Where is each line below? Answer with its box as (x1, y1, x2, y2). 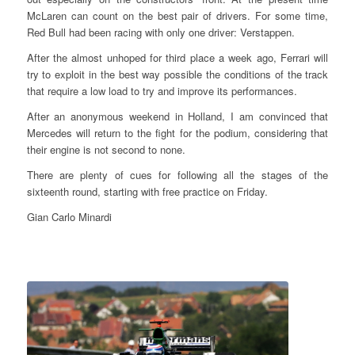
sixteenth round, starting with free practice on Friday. (26, 184, 268, 200)
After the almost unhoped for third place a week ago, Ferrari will (26, 50, 329, 66)
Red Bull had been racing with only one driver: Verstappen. (26, 25, 295, 40)
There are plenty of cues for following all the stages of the (26, 167, 329, 183)
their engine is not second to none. (26, 142, 185, 158)
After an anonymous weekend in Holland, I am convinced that (26, 109, 329, 124)
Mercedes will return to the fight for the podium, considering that (26, 125, 329, 141)
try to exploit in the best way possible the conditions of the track (26, 67, 329, 82)
